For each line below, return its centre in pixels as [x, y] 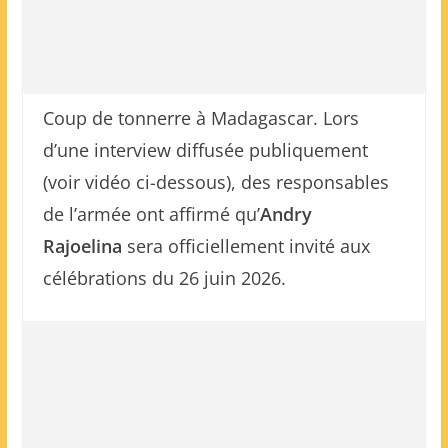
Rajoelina [82, 246]
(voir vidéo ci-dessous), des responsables [215, 182]
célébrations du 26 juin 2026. [164, 278]
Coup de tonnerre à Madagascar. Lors [200, 118]
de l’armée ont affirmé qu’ [151, 214]
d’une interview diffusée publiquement [205, 150]
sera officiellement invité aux [245, 246]
